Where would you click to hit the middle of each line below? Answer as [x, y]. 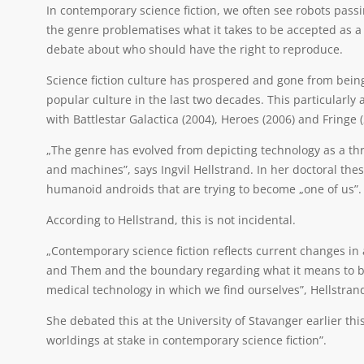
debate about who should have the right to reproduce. [195, 49]
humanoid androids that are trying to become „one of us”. [204, 189]
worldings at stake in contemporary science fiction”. [186, 340]
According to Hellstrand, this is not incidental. [171, 220]
